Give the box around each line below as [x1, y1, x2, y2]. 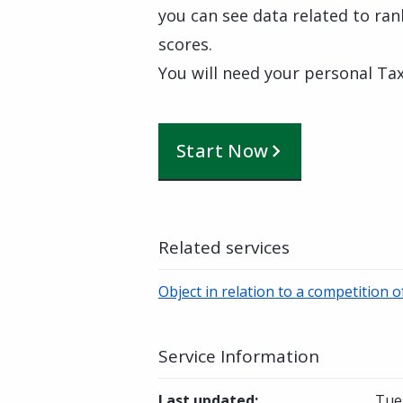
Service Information [158, 345, 319, 368]
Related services [158, 236, 290, 259]
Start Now [176, 139, 269, 163]
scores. [158, 33, 212, 55]
